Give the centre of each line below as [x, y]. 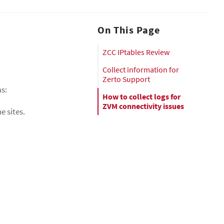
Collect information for [141, 69]
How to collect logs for [141, 96]
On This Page [129, 30]
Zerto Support [126, 79]
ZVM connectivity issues [143, 106]
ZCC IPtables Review [136, 52]
